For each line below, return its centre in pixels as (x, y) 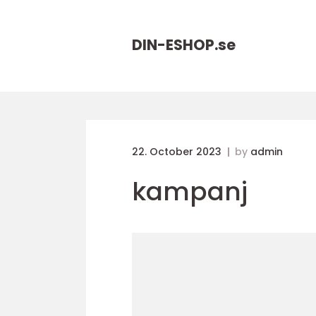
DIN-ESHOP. (175, 45)
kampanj (190, 192)
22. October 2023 (178, 152)
